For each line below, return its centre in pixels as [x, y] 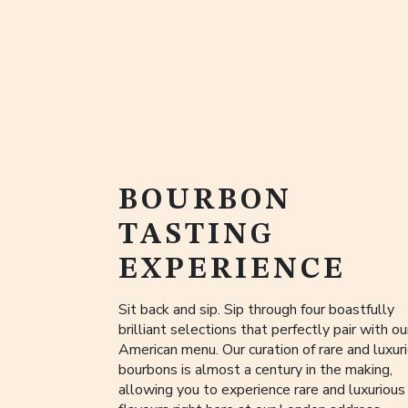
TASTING [197, 236]
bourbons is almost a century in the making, [255, 369]
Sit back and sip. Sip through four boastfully [256, 309]
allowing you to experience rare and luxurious [262, 389]
